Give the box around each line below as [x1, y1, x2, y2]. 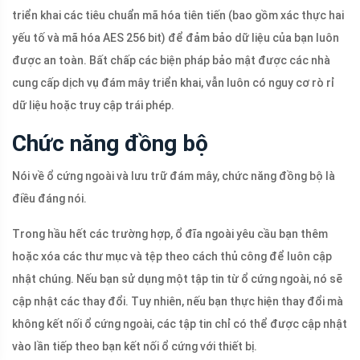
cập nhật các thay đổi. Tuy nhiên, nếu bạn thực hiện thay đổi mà [12, 295, 343, 309]
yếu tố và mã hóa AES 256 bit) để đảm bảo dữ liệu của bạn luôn [12, 31, 339, 45]
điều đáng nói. [12, 192, 87, 206]
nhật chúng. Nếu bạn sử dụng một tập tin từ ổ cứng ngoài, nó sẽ [12, 272, 342, 286]
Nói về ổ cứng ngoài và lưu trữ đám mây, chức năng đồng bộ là [12, 170, 335, 183]
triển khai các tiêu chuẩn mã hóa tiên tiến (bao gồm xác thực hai [12, 9, 344, 22]
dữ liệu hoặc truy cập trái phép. [12, 99, 174, 112]
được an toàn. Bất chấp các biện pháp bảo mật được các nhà [12, 54, 330, 67]
